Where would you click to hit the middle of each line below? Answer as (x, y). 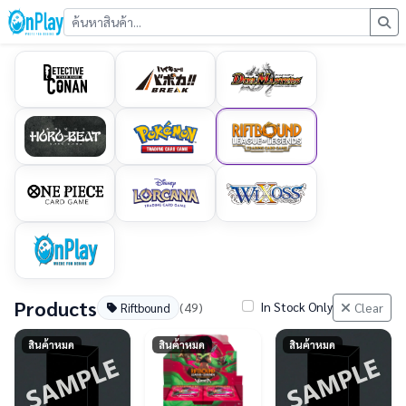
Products (56, 308)
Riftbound (145, 308)
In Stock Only (296, 306)
